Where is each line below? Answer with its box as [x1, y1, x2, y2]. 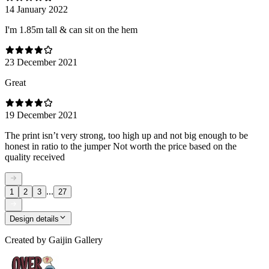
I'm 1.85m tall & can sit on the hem [5, 24, 138, 35]
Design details [10, 214, 59, 223]
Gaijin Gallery [49, 234, 103, 245]
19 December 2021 [5, 109, 77, 120]
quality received [5, 151, 65, 162]
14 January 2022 [5, 4, 68, 14]
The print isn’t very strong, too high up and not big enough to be [5, 130, 248, 141]
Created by [5, 234, 46, 245]
